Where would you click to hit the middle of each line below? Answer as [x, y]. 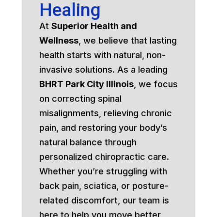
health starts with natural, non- [102, 55]
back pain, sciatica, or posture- [104, 186]
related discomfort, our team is [104, 200]
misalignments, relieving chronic [105, 113]
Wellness [59, 40]
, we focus [155, 84]
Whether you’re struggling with [103, 171]
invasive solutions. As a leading [103, 69]
